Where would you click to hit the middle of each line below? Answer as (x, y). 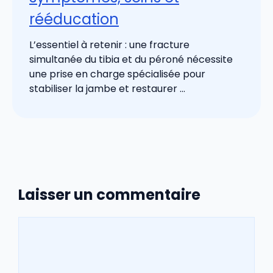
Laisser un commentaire (109, 194)
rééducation (74, 19)
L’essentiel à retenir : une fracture (109, 45)
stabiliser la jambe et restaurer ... (107, 89)
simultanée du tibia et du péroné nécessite (131, 60)
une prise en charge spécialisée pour (117, 74)
